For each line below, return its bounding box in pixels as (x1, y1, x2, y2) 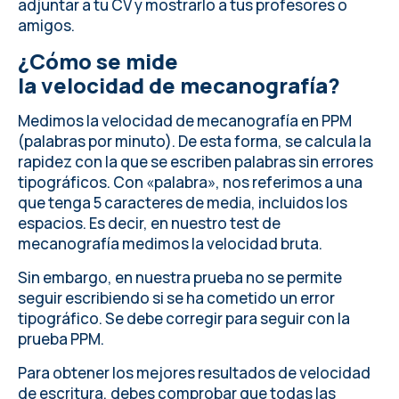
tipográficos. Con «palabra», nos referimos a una (18, 172, 362, 193)
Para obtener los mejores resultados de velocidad (18, 362, 370, 384)
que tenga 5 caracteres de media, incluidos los (18, 192, 347, 214)
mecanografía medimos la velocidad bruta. (18, 233, 322, 255)
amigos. (18, 15, 75, 37)
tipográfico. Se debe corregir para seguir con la (18, 308, 350, 330)
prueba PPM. (18, 329, 104, 350)
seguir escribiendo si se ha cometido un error (18, 288, 335, 309)
